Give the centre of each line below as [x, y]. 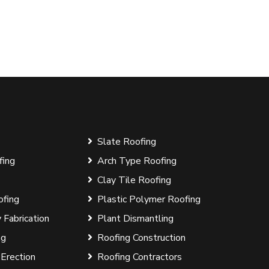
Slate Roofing [126, 142]
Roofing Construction [141, 238]
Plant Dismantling [135, 219]
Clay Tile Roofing [134, 180]
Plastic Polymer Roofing [149, 199]
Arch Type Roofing [137, 161]
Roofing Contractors [139, 257]
